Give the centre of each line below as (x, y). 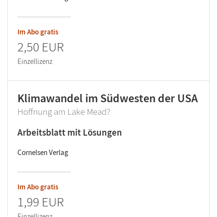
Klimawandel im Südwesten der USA (108, 98)
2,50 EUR (41, 47)
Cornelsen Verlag (43, 153)
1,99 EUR (41, 202)
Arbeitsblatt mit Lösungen (70, 132)
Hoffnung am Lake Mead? (64, 112)
